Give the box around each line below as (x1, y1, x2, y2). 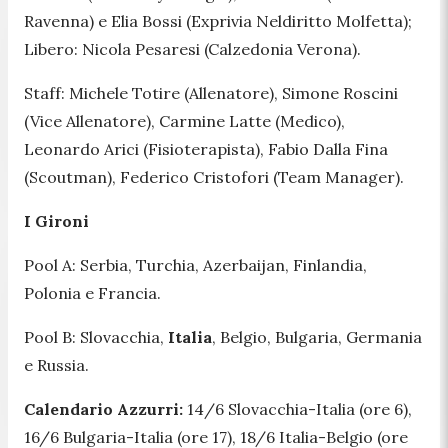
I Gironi (24, 210, 89, 231)
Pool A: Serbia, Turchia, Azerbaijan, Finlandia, (24, 254, 367, 275)
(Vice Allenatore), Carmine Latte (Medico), (24, 110, 345, 131)
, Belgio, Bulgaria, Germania (212, 326, 422, 347)
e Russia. (24, 354, 89, 375)
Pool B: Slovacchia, (24, 326, 168, 347)
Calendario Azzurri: (24, 398, 183, 419)
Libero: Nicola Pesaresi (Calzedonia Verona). (24, 38, 361, 59)
